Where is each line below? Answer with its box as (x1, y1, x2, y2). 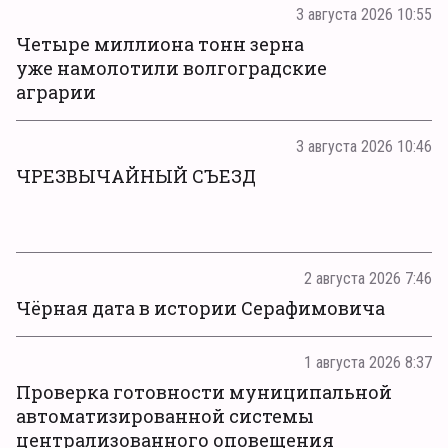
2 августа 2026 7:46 (304, 268, 432, 288)
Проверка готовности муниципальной (16, 379, 392, 404)
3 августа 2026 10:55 (296, 4, 432, 24)
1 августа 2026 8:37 (304, 352, 432, 372)
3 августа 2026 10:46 (296, 136, 432, 156)
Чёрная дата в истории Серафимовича (16, 295, 385, 320)
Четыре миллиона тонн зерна (16, 31, 304, 56)
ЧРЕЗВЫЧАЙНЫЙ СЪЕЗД (16, 163, 256, 188)
